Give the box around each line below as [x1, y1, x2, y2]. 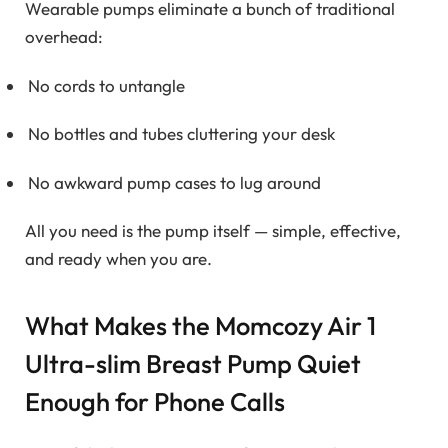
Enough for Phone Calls [25, 385, 285, 419]
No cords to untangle [28, 74, 185, 96]
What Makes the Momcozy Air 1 [25, 309, 376, 343]
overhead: [25, 26, 103, 48]
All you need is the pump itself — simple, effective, [25, 219, 401, 241]
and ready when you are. [25, 247, 212, 269]
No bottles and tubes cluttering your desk [28, 123, 335, 145]
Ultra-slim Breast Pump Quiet [25, 347, 361, 381]
